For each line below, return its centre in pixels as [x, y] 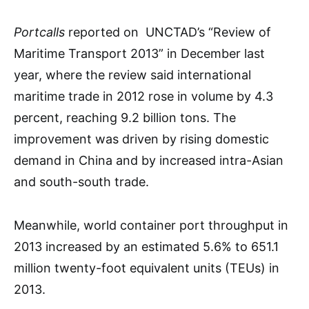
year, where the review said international [132, 75]
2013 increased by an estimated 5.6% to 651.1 [146, 247]
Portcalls [39, 32]
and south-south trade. [81, 182]
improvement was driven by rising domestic [141, 139]
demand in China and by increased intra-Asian [149, 160]
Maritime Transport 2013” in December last [139, 53]
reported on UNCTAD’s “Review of [168, 32]
